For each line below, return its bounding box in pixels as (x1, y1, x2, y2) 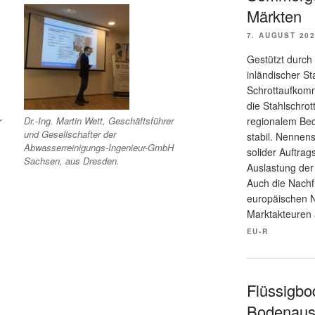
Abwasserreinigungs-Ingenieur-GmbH (24, 141, 174, 155)
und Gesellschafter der (24, 127, 117, 141)
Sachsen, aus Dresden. (24, 154, 120, 168)
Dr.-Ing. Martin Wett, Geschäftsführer (24, 114, 174, 128)
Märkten (246, 5, 302, 27)
